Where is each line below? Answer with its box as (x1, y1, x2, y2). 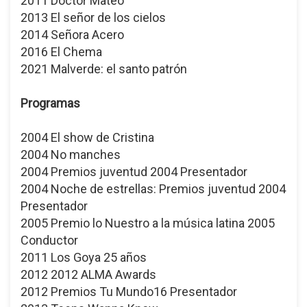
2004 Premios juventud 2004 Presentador (21, 164, 247, 179)
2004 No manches (21, 147, 121, 162)
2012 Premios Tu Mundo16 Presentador (21, 284, 237, 299)
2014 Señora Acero (21, 27, 124, 42)
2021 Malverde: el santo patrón (21, 61, 187, 76)
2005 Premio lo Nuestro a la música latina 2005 (21, 215, 275, 230)
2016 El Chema (21, 44, 102, 59)
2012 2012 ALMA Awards (21, 267, 156, 282)
